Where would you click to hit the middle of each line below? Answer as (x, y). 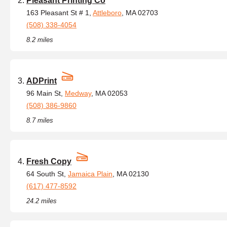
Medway (78, 93)
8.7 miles (40, 120)
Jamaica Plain (90, 174)
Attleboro (107, 13)
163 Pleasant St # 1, (60, 13)
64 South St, (47, 174)
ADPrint (42, 81)
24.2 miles (42, 201)
